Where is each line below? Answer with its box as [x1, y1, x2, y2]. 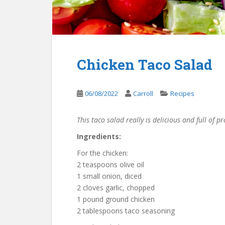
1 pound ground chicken [77, 194, 155, 204]
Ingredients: [77, 132, 121, 141]
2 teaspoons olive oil [77, 160, 144, 169]
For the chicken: [77, 148, 128, 158]
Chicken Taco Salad [77, 55, 212, 74]
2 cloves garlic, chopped [77, 183, 155, 192]
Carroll [133, 89, 153, 98]
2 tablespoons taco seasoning [77, 206, 175, 215]
